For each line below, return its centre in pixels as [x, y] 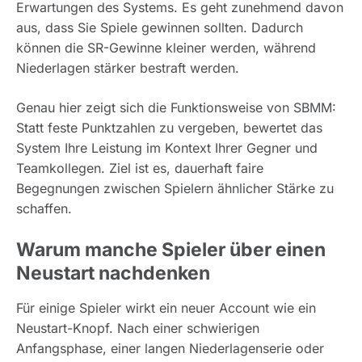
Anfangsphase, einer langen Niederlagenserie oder [170, 349]
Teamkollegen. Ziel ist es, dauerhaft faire [140, 168]
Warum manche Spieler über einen [171, 250]
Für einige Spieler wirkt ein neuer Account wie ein [166, 308]
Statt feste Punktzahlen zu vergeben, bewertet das [169, 128]
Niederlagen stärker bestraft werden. [128, 68]
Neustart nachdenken [113, 274]
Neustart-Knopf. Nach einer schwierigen [138, 328]
